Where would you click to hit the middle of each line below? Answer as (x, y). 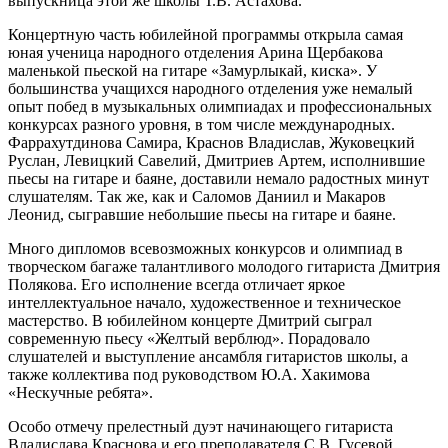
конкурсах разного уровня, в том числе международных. (201, 124)
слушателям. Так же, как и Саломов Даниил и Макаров (197, 196)
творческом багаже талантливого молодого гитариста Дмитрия (224, 266)
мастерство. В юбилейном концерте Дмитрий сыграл (190, 320)
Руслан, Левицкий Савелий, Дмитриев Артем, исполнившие (216, 160)
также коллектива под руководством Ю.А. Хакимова (189, 374)
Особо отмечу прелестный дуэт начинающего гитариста (200, 426)
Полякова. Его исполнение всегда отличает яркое (176, 284)
